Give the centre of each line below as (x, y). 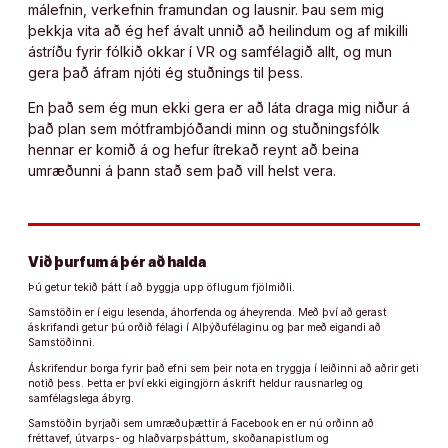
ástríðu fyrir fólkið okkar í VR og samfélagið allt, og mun (210, 52)
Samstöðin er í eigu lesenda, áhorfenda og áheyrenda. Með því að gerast (207, 313)
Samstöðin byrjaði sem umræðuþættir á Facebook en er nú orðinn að (201, 424)
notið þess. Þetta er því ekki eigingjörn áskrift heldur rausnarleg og (195, 383)
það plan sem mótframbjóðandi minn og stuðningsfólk (204, 129)
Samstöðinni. (61, 343)
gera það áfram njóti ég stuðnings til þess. (165, 73)
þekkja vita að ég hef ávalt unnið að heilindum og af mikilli (218, 31)
